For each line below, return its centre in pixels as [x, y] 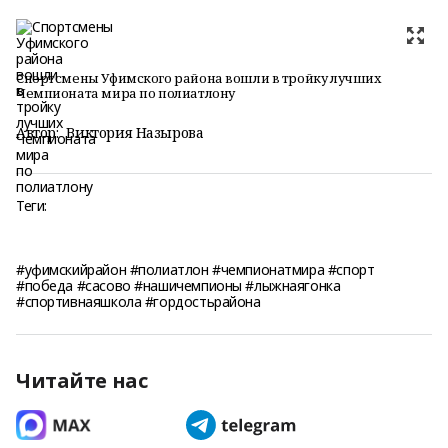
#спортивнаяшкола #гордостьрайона [138, 301]
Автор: [37, 132]
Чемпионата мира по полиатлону [125, 93]
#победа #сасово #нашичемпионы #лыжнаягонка [178, 285]
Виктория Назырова [135, 132]
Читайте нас [82, 380]
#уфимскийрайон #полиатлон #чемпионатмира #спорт [195, 269]
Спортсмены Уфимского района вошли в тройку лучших [199, 78]
